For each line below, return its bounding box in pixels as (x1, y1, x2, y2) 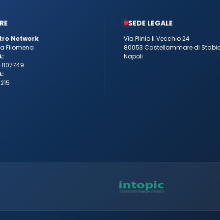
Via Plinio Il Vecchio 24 (124, 34, 190, 43)
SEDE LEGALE (128, 18, 173, 28)
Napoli (124, 52, 143, 61)
